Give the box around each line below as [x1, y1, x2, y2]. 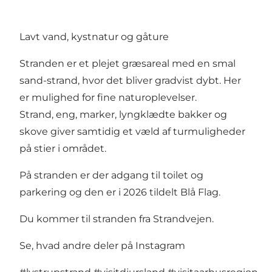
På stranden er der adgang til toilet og [19, 169, 203, 181]
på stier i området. [19, 142, 106, 154]
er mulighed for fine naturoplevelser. [19, 91, 197, 103]
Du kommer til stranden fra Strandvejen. [19, 212, 214, 225]
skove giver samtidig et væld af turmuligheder [19, 125, 245, 137]
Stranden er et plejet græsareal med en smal [19, 57, 236, 69]
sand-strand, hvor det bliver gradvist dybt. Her [19, 74, 241, 86]
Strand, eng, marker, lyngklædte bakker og [19, 108, 227, 120]
